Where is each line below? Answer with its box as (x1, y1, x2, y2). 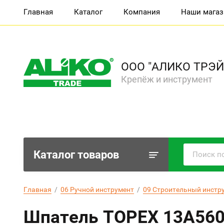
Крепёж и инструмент (121, 74, 212, 84)
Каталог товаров (33, 148, 119, 161)
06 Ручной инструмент (60, 185, 134, 193)
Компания (123, 7, 160, 16)
